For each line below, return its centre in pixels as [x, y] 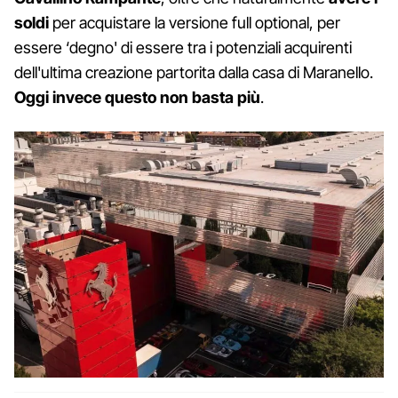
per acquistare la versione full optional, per [195, 23]
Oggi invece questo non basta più [137, 98]
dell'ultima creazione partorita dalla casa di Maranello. [194, 73]
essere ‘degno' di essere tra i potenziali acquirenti [183, 48]
